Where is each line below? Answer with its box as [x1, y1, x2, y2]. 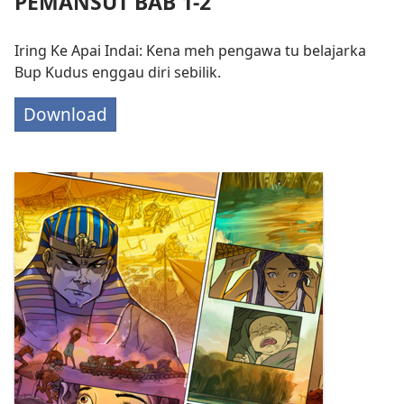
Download [23, 102, 107, 127]
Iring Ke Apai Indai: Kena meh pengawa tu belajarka [14, 41, 366, 61]
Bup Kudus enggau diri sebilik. [14, 62, 221, 83]
